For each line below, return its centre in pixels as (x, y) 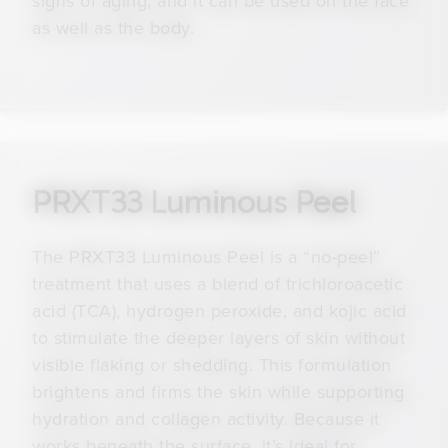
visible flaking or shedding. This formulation (212, 364)
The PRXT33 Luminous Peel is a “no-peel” (206, 256)
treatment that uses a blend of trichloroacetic (217, 283)
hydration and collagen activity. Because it (206, 418)
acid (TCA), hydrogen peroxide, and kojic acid (219, 310)
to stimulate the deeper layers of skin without (218, 337)
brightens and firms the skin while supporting (218, 391)
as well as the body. (113, 27)
